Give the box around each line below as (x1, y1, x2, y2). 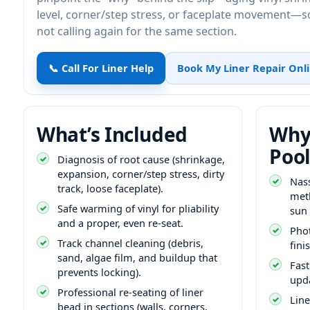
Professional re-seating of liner (57, 284, 203, 299)
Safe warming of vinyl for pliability (57, 201, 219, 215)
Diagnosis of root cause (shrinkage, (57, 152, 225, 166)
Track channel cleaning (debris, (57, 235, 203, 250)
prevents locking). (57, 264, 141, 279)
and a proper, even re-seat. (57, 215, 183, 230)
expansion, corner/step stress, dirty (57, 166, 224, 181)
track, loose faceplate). (57, 181, 163, 195)
